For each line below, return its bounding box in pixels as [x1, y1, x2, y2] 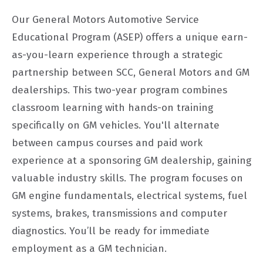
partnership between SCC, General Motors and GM [12, 66, 249, 79]
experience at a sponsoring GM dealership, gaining [12, 154, 251, 167]
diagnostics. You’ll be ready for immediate [12, 224, 210, 237]
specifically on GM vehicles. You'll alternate [12, 119, 220, 131]
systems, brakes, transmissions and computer [12, 207, 227, 220]
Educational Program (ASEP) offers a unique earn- [12, 31, 248, 43]
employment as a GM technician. [12, 242, 167, 255]
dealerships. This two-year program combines [12, 83, 227, 96]
